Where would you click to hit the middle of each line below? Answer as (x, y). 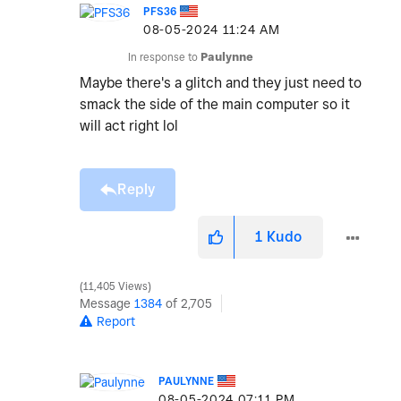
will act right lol (129, 126)
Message (107, 304)
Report (116, 322)
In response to (164, 57)
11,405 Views (115, 287)
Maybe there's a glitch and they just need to (221, 83)
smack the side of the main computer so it (215, 105)
